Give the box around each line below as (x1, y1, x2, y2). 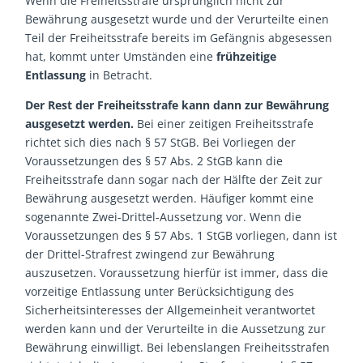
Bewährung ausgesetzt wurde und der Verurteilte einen (25, 11, 330, 27)
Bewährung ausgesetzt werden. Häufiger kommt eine (25, 190, 314, 206)
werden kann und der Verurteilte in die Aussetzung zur (25, 320, 327, 336)
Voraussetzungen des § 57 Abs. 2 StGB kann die (25, 152, 284, 169)
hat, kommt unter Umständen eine (25, 48, 217, 64)
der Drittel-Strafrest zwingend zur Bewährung (25, 246, 275, 262)
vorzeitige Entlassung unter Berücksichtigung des (25, 283, 295, 299)
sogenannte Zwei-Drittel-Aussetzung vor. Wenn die (25, 208, 302, 224)
